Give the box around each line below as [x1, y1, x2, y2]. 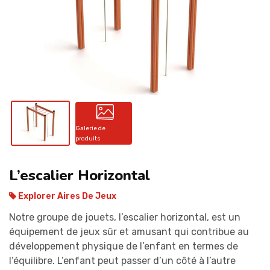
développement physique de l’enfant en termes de [9, 240, 238, 252]
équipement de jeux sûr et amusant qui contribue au [9, 225, 249, 237]
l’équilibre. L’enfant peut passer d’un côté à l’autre [9, 254, 236, 266]
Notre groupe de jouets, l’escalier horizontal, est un [9, 211, 240, 223]
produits [75, 134, 101, 142]
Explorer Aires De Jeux [16, 190, 116, 201]
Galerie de [75, 124, 105, 132]
